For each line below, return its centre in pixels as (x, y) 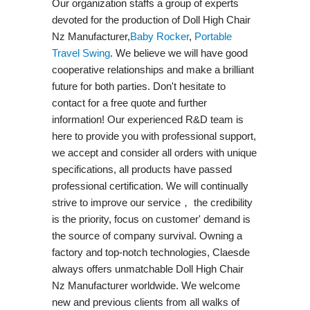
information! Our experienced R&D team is (147, 119)
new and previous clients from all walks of (145, 302)
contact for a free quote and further (129, 102)
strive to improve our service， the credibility (152, 202)
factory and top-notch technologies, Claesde (151, 252)
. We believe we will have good (179, 53)
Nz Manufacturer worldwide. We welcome (146, 285)
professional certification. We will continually (150, 185)
